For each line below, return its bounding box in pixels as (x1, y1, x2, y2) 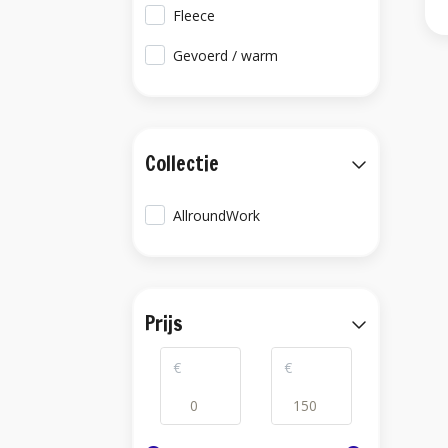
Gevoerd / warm (173, 46, 279, 65)
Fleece (173, 6, 216, 25)
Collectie (145, 149, 219, 178)
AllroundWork (173, 206, 261, 225)
